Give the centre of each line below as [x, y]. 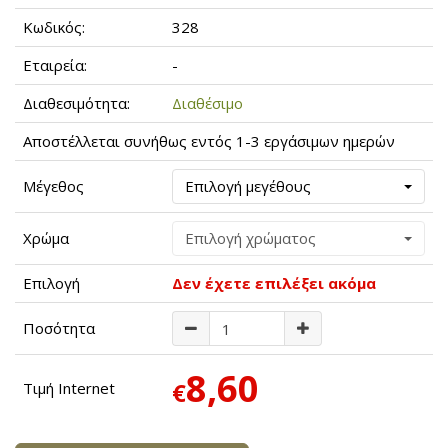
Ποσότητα [59, 328]
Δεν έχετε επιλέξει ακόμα [274, 283]
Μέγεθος [53, 186]
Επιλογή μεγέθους [248, 186]
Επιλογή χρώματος [250, 238]
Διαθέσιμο [207, 103]
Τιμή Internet [69, 388]
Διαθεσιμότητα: [76, 103]
